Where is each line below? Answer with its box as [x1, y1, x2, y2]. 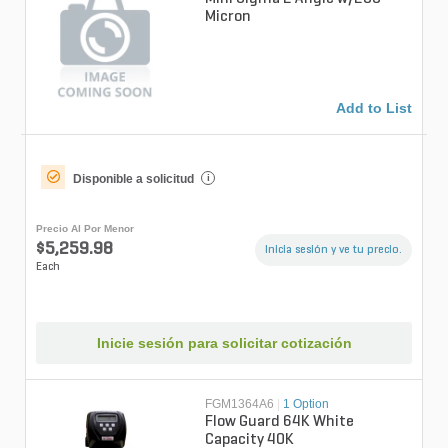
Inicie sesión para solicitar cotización [96, 335, 352, 352]
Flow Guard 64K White [205, 414, 355, 431]
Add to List [336, 99, 412, 116]
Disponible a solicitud [73, 171, 194, 186]
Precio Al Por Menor [36, 222, 134, 234]
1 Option [283, 397, 330, 412]
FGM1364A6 [205, 397, 275, 412]
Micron [205, 8, 252, 25]
